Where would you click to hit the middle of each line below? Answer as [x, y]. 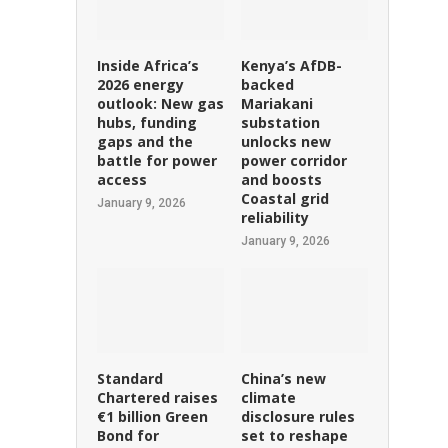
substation [280, 122]
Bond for [127, 435]
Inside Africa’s [147, 65]
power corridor [293, 160]
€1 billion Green [152, 416]
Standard [129, 378]
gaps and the [144, 141]
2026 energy [140, 84]
